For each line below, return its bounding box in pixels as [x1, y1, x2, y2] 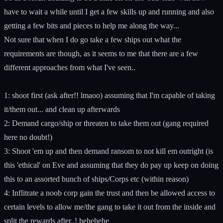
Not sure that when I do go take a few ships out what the [4, 35, 181, 44]
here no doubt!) [4, 132, 52, 141]
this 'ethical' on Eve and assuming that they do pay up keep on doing [4, 160, 219, 169]
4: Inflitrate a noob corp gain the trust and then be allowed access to [4, 188, 215, 197]
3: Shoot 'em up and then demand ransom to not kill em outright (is [4, 146, 213, 155]
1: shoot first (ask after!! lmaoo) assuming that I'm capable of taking [4, 91, 215, 100]
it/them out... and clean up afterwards [4, 105, 120, 113]
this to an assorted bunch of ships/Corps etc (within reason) [4, 174, 189, 183]
